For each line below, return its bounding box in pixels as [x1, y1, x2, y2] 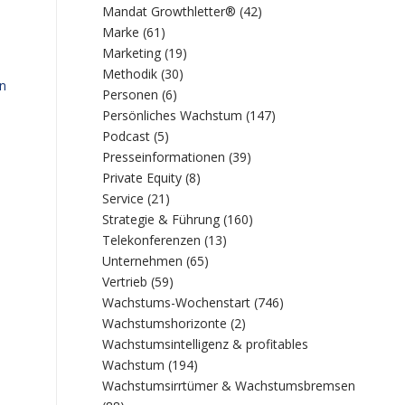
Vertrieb [102, 273, 148, 290]
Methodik [102, 65, 158, 82]
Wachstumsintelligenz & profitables [102, 335, 309, 353]
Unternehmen [102, 252, 184, 269]
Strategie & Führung [102, 211, 221, 228]
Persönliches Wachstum [102, 107, 243, 124]
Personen [102, 86, 159, 103]
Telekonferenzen [102, 231, 202, 249]
